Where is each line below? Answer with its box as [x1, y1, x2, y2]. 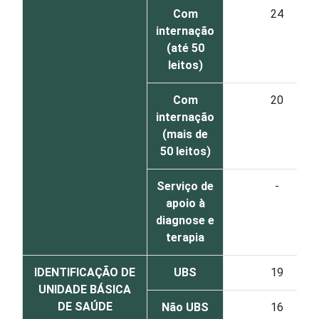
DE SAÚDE [57, 300, 113, 313]
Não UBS [162, 300, 209, 314]
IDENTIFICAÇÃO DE [34, 266, 135, 279]
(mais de [162, 127, 208, 141]
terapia [166, 231, 204, 244]
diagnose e [156, 214, 214, 227]
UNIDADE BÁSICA [38, 283, 131, 296]
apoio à [165, 197, 205, 210]
